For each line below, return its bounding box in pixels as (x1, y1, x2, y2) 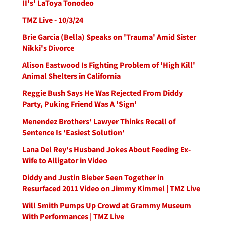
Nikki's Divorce (22, 43, 74, 53)
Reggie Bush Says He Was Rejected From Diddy (22, 88, 183, 98)
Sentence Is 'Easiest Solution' (22, 127, 125, 137)
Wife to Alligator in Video (22, 155, 107, 165)
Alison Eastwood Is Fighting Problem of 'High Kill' (22, 60, 195, 70)
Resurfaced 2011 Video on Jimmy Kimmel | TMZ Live (22, 183, 200, 193)
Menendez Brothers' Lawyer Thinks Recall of (22, 116, 175, 126)
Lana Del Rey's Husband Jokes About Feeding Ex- (22, 144, 191, 154)
